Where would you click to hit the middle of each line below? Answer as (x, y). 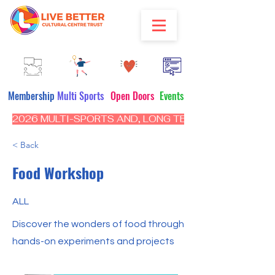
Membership (31, 96)
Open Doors (132, 96)
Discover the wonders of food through (98, 224)
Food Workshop (58, 172)
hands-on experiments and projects (93, 241)
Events (172, 96)
